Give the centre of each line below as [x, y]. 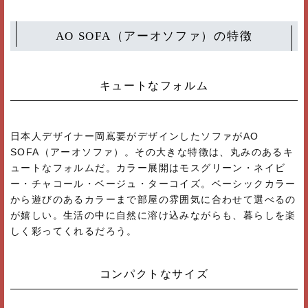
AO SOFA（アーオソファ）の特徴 [154, 36]
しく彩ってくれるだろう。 [74, 231]
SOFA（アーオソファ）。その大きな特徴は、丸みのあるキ [152, 152]
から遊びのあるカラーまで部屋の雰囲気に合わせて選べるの [153, 199]
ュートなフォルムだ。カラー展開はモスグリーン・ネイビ [148, 167]
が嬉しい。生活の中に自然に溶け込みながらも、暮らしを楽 [153, 215]
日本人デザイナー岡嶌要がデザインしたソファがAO [135, 136]
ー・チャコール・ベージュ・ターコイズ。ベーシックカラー [153, 183]
